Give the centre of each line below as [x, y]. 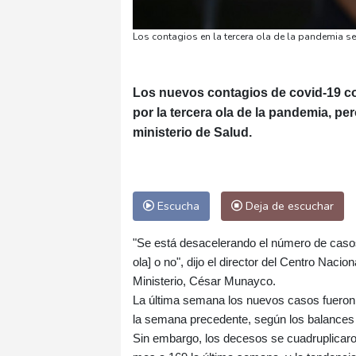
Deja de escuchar [288, 205]
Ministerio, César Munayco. [204, 281]
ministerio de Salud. [192, 132]
